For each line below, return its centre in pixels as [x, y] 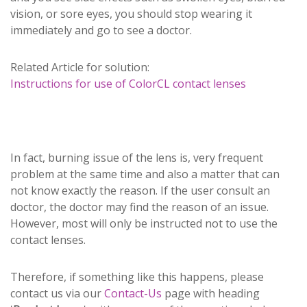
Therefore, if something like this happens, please [137, 277]
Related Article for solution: [80, 67]
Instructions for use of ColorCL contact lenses [128, 83]
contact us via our [57, 293]
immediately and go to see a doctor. [102, 30]
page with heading [211, 293]
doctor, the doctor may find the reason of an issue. [139, 207]
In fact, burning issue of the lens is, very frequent [137, 157]
